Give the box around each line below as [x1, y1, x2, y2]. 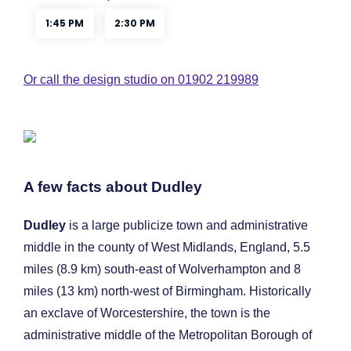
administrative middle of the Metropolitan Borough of [24, 328, 312, 342]
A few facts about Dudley [24, 179, 202, 196]
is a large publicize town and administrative [66, 219, 308, 233]
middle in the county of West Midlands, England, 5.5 [24, 241, 310, 255]
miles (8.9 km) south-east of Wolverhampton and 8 [24, 262, 301, 277]
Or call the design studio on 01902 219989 [24, 72, 259, 86]
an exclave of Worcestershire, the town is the [24, 306, 270, 320]
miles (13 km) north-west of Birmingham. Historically [24, 284, 311, 299]
